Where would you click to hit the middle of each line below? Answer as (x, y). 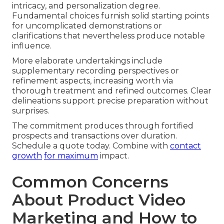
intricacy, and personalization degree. (86, 6)
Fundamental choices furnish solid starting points (110, 16)
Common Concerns (90, 182)
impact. (113, 156)
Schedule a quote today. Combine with (91, 146)
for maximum (71, 156)
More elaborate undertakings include (87, 61)
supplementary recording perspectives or (95, 71)
